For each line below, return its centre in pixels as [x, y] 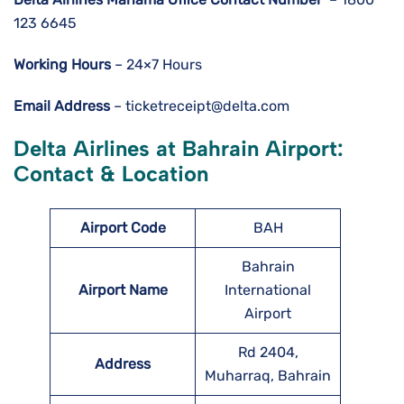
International [268, 290]
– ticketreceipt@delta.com [200, 106]
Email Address [62, 106]
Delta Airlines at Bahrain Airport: [179, 149]
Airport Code [123, 228]
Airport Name [123, 290]
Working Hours [62, 65]
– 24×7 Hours [156, 65]
